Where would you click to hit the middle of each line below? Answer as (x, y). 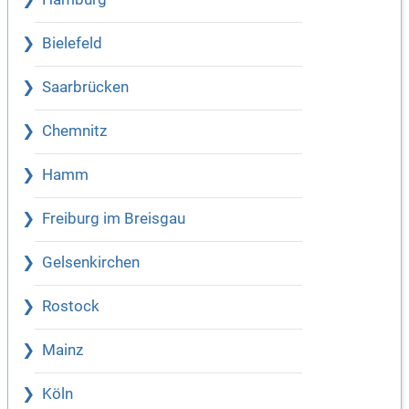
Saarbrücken (85, 88)
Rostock (71, 307)
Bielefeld (72, 44)
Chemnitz (74, 131)
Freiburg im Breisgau (114, 219)
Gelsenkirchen (91, 263)
